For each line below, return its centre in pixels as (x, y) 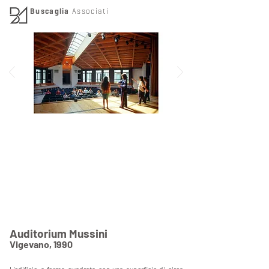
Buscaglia (50, 11)
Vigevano (29, 244)
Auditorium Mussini (59, 233)
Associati (90, 11)
